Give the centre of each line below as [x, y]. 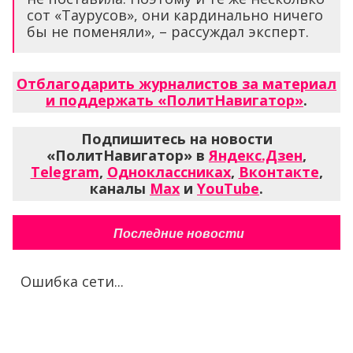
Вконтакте [279, 172]
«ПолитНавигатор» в [128, 155]
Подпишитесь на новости [176, 139]
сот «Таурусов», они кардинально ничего [175, 15]
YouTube [228, 188]
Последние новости [178, 234]
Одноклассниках [169, 172]
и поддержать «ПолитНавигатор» [175, 100]
